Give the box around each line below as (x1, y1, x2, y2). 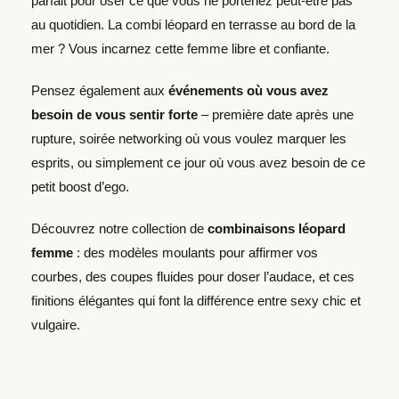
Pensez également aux (31, 82, 168, 98)
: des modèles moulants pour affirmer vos (73, 244, 318, 260)
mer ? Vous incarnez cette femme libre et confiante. (31, 40, 330, 56)
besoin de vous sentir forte (31, 106, 198, 122)
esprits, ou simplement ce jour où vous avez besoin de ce (31, 154, 365, 170)
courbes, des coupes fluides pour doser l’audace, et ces (31, 268, 354, 284)
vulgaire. (31, 316, 80, 332)
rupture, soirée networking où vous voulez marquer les (31, 130, 346, 146)
